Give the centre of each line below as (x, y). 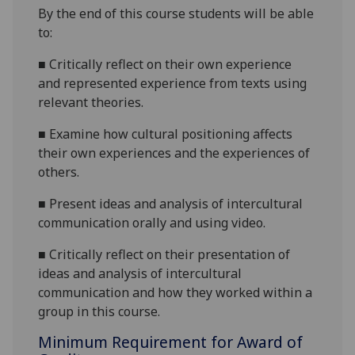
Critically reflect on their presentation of (170, 255)
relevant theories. (91, 103)
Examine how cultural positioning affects (171, 134)
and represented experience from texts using (173, 84)
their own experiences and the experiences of (174, 153)
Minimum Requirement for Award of (171, 342)
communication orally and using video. (152, 223)
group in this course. (99, 312)
